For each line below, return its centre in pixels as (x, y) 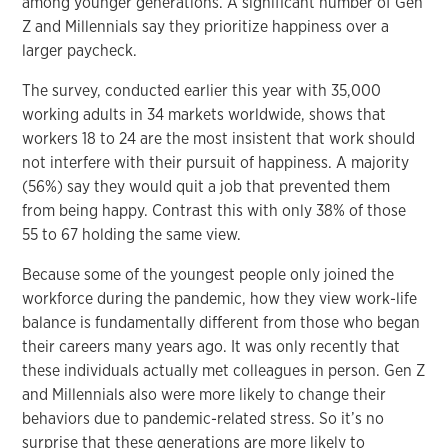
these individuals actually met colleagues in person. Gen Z (224, 370)
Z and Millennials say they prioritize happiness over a (206, 26)
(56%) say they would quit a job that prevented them (206, 186)
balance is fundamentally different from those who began (221, 322)
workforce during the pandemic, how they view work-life (220, 298)
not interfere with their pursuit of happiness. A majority (216, 162)
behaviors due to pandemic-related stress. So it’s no (203, 418)
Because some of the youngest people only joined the (208, 274)
